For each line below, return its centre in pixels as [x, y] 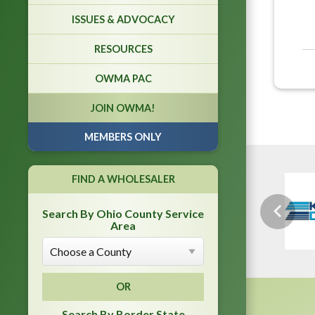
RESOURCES [123, 49]
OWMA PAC [123, 78]
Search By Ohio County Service [123, 213]
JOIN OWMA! [123, 108]
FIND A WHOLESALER [123, 179]
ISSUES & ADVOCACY [123, 19]
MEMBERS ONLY [123, 136]
